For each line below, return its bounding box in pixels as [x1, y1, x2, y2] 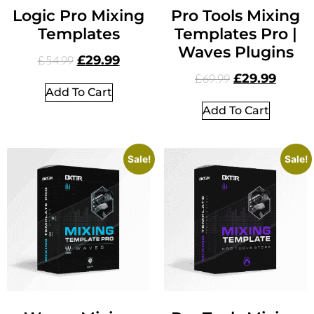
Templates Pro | [174, 25, 297, 44]
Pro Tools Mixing [171, 6, 300, 26]
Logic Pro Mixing [13, 6, 144, 26]
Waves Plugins [177, 43, 294, 62]
